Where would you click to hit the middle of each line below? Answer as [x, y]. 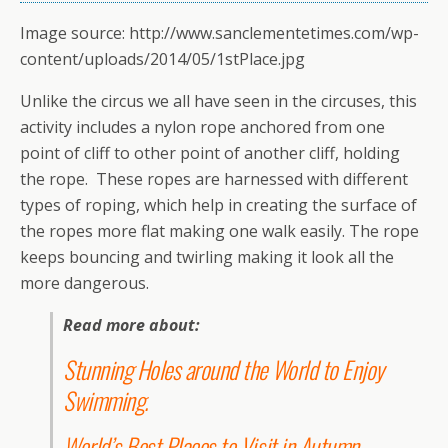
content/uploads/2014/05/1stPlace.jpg [162, 59]
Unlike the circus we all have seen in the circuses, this [218, 101]
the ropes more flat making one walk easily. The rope [219, 231]
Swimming [104, 400]
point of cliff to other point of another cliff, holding [210, 153]
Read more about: [133, 325]
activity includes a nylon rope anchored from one [202, 127]
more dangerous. [84, 283]
